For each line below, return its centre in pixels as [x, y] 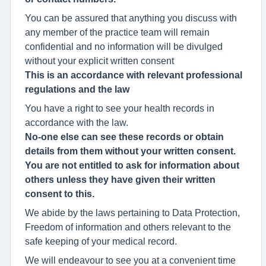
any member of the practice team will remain [117, 32]
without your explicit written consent [99, 60]
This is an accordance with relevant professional [134, 75]
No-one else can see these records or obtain [124, 136]
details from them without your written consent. [130, 151]
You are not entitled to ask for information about [132, 165]
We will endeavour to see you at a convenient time [130, 260]
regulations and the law [77, 89]
